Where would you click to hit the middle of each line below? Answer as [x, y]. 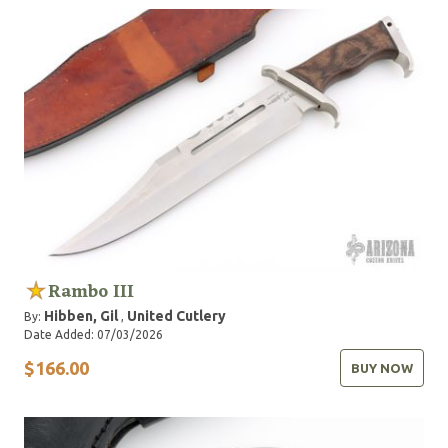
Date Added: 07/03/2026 [93, 335]
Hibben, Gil [81, 316]
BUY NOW [382, 368]
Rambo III [91, 292]
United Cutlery [176, 316]
